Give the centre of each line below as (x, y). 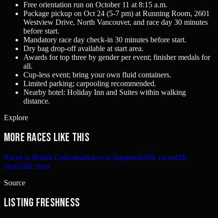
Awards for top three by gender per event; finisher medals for (117, 57)
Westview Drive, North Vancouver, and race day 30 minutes (116, 22)
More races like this (47, 137)
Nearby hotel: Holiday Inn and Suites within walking (105, 92)
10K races (159, 157)
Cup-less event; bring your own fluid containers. (97, 74)
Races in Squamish (114, 157)
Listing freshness (42, 202)
